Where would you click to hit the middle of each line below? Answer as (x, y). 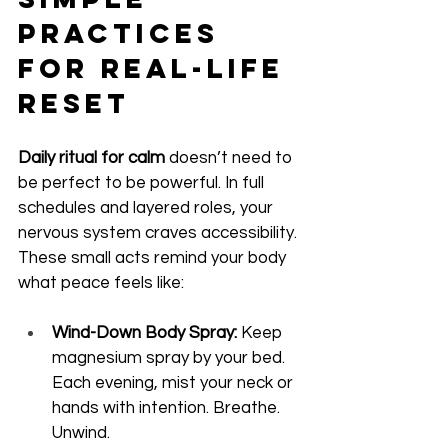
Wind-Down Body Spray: (144, 333)
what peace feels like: (101, 283)
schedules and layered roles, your (147, 208)
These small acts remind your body (154, 258)
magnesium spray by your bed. (170, 358)
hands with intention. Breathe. (168, 408)
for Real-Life (157, 68)
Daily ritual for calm (91, 158)
